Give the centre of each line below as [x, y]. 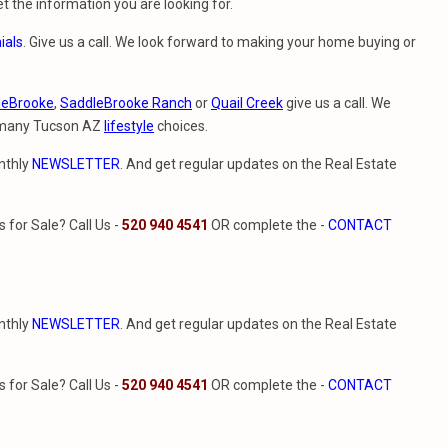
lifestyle [129, 126]
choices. [181, 126]
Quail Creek [247, 103]
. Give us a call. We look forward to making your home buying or [219, 42]
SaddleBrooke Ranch [126, 103]
